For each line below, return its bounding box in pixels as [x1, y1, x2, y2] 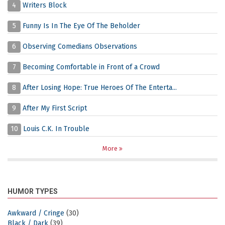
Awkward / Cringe [8, 209, 64, 217]
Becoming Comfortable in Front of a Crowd [23, 63, 160, 71]
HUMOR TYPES [8, 187, 58, 195]
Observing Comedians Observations [23, 42, 137, 51]
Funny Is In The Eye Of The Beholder [23, 22, 140, 30]
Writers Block [23, 1, 67, 10]
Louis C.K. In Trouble [23, 125, 89, 133]
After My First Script [23, 104, 87, 113]
